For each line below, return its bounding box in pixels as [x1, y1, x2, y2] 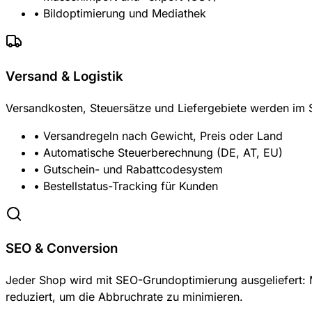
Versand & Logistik [6, 68, 123, 85]
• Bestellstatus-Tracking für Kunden [33, 178, 218, 193]
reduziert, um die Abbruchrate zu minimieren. [6, 290, 243, 304]
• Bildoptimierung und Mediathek [33, 6, 206, 21]
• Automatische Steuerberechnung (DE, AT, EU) [33, 145, 283, 159]
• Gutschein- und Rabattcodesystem [33, 162, 223, 176]
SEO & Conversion [6, 240, 118, 257]
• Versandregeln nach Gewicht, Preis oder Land [33, 128, 283, 143]
